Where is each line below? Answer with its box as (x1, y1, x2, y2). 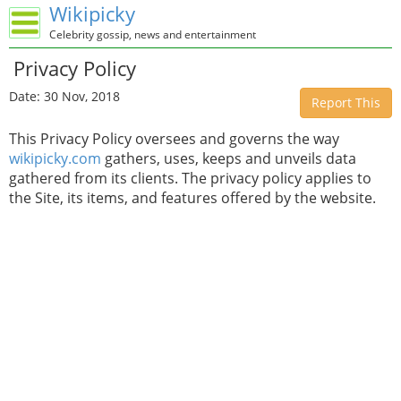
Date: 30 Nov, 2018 (9, 88, 120, 105)
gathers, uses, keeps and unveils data (101, 149, 356, 168)
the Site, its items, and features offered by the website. (9, 188, 376, 208)
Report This (311, 94, 380, 111)
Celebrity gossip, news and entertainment (49, 27, 256, 42)
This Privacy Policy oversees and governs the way (9, 129, 339, 149)
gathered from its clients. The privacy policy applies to (9, 168, 371, 188)
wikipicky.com (9, 149, 101, 168)
